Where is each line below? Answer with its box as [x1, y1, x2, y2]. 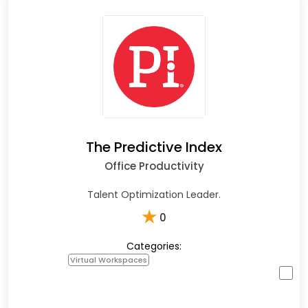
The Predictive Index [86, 137, 222, 157]
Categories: [126, 239, 181, 253]
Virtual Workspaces [70, 254, 147, 265]
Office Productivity [104, 158, 204, 173]
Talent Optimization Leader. [87, 187, 221, 201]
